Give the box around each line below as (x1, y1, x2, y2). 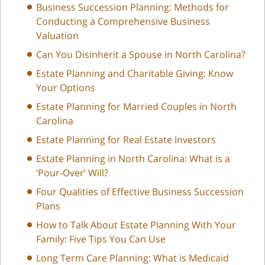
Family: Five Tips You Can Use (36, 232, 166, 245)
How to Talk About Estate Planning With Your (36, 218, 236, 231)
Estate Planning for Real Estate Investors (36, 132, 216, 146)
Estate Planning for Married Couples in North (36, 99, 237, 113)
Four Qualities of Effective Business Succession (36, 185, 244, 198)
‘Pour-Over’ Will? (36, 166, 108, 179)
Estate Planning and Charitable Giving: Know (36, 66, 233, 80)
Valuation (36, 28, 79, 42)
